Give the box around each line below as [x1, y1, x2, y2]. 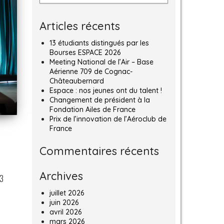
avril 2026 [49, 207, 81, 217]
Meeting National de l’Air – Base [49, 57, 153, 67]
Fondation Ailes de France [49, 105, 135, 114]
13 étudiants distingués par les [49, 38, 149, 48]
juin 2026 [49, 198, 78, 207]
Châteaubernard [49, 76, 104, 86]
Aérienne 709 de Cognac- [49, 67, 132, 76]
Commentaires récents [39, 144, 159, 158]
